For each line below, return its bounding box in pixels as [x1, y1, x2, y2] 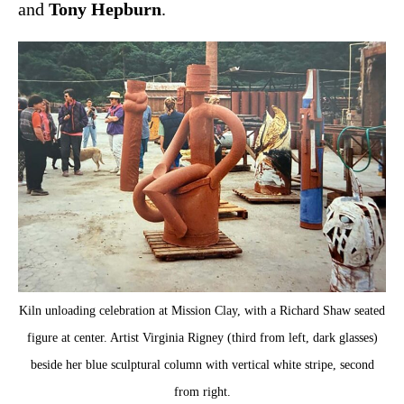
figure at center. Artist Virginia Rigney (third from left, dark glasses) [26, 329, 378, 344]
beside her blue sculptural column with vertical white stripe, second [30, 356, 374, 372]
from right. [173, 383, 231, 399]
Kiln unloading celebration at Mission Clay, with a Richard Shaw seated [19, 302, 385, 317]
